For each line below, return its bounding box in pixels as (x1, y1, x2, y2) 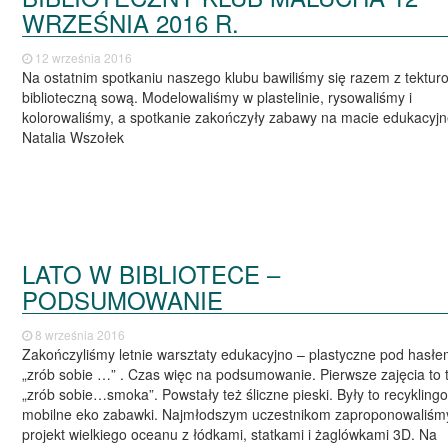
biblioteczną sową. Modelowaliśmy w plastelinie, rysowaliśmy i (22, 86, 413, 107)
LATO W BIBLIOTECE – (22, 256, 281, 292)
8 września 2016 (32, 326, 126, 344)
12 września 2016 (32, 48, 133, 66)
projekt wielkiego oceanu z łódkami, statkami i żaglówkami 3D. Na (22, 424, 438, 445)
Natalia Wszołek (22, 126, 125, 147)
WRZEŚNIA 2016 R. (22, 4, 240, 40)
